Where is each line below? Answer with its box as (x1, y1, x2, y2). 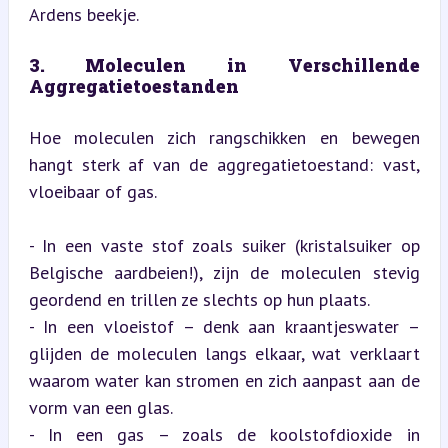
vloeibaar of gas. (28, 179, 157, 203)
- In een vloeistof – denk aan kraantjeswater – (28, 314, 420, 338)
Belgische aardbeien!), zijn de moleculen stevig (28, 260, 420, 284)
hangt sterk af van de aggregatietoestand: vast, (28, 152, 420, 176)
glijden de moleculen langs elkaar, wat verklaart (28, 341, 420, 365)
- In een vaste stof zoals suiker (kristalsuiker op (28, 233, 420, 257)
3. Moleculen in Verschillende (28, 52, 420, 77)
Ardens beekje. (28, 2, 139, 26)
